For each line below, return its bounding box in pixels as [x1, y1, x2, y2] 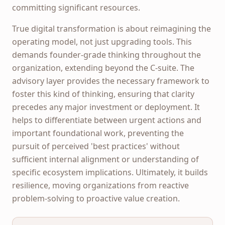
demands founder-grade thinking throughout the [12, 49, 201, 60]
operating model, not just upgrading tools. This [12, 36, 192, 47]
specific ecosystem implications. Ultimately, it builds [12, 166, 208, 178]
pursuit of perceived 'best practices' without [12, 140, 180, 152]
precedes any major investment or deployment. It [12, 101, 200, 113]
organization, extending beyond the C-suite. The [12, 62, 194, 73]
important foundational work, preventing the [12, 127, 184, 139]
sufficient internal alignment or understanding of [12, 153, 199, 165]
